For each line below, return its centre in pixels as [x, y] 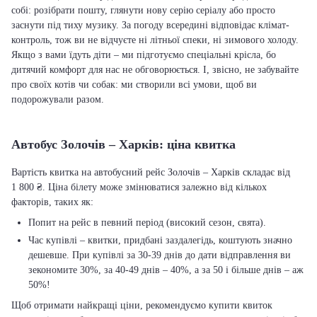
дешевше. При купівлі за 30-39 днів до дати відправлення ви [160, 255]
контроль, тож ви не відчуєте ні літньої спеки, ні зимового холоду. [155, 40]
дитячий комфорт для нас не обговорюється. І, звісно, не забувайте [155, 70]
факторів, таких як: [52, 202]
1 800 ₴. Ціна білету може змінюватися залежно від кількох [139, 187]
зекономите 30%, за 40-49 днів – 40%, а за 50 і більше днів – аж [166, 270]
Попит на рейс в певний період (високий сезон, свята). [147, 223]
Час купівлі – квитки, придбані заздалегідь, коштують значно [160, 240]
